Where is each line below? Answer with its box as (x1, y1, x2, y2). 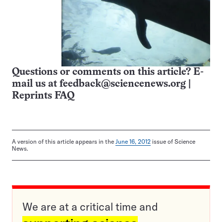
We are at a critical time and (22, 199, 158, 214)
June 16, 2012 (115, 137, 151, 145)
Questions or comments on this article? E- (12, 67, 204, 77)
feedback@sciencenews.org (59, 79, 186, 89)
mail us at (12, 79, 59, 89)
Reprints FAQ (12, 91, 74, 101)
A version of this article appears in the (12, 137, 115, 145)
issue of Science (151, 137, 195, 145)
